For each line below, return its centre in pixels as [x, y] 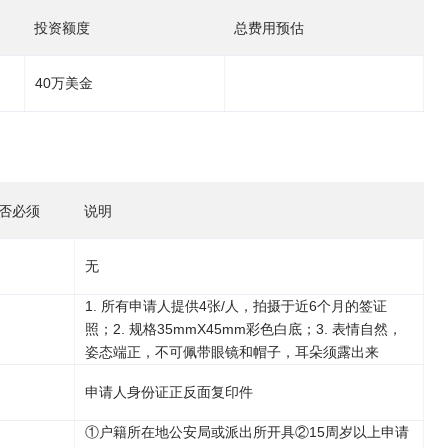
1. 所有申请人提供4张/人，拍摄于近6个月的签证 [236, 306]
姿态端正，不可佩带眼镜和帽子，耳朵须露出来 [232, 352]
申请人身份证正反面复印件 [169, 392]
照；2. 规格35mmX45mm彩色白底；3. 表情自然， [243, 329]
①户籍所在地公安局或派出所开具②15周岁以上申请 [247, 432]
